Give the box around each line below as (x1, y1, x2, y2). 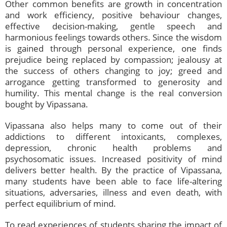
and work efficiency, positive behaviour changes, (5, 9, 222, 21)
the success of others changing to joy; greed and (5, 65, 222, 77)
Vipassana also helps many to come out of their (5, 120, 222, 132)
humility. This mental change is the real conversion (5, 87, 222, 99)
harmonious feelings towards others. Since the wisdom (5, 31, 222, 44)
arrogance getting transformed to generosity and (5, 76, 222, 88)
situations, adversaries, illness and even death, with (5, 186, 222, 199)
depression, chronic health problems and (5, 142, 222, 154)
